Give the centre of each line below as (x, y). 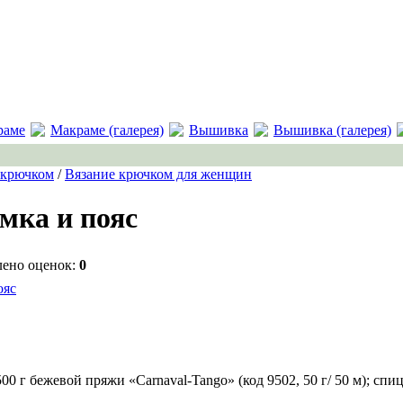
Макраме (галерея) (107, 130)
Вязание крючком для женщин (158, 174)
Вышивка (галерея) (332, 130)
